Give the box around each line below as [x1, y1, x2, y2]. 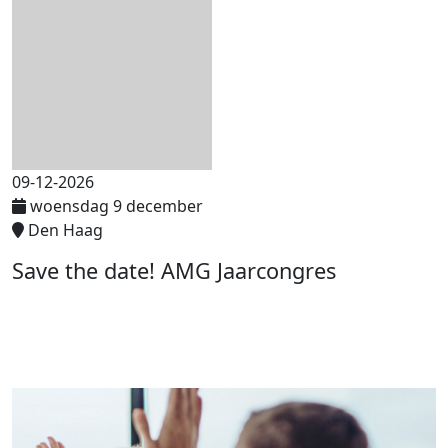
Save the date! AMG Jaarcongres [12, 255, 336, 285]
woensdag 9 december [30, 194, 203, 217]
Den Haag [28, 218, 103, 241]
